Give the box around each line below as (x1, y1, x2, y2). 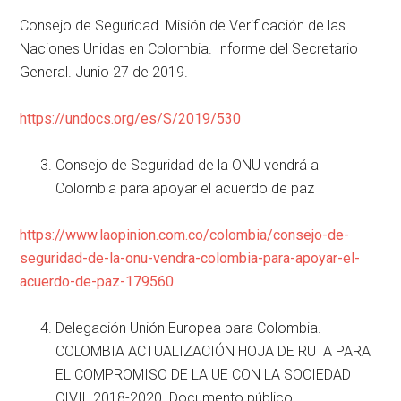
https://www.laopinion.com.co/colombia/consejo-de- (20, 226, 350, 244)
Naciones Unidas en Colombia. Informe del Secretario (20, 40, 359, 58)
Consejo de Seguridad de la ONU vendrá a (55, 157, 320, 175)
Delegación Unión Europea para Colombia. (55, 320, 322, 337)
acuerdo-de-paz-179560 (20, 273, 175, 291)
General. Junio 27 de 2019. (20, 64, 189, 81)
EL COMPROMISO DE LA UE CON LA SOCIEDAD (55, 366, 352, 384)
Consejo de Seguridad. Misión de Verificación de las (20, 17, 346, 35)
